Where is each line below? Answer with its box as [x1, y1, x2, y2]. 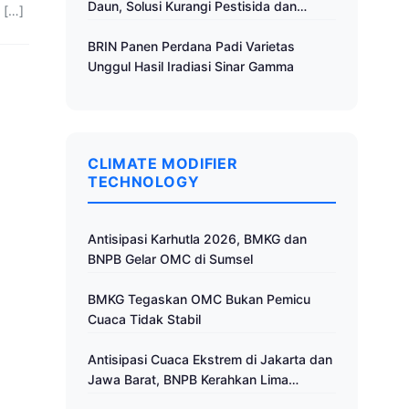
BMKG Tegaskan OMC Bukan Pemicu [88, 291, 310, 307]
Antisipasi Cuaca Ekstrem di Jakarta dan [88, 351, 332, 367]
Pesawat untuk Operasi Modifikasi [88, 392, 295, 407]
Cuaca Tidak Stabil [88, 311, 201, 327]
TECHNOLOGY [88, 173, 200, 191]
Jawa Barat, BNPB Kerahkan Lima [88, 372, 288, 387]
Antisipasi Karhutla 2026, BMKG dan [88, 231, 307, 246]
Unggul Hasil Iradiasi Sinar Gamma [88, 58, 294, 74]
